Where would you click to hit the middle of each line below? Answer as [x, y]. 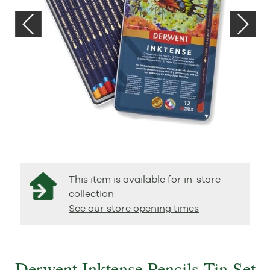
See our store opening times [134, 208]
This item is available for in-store [145, 179]
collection [91, 194]
